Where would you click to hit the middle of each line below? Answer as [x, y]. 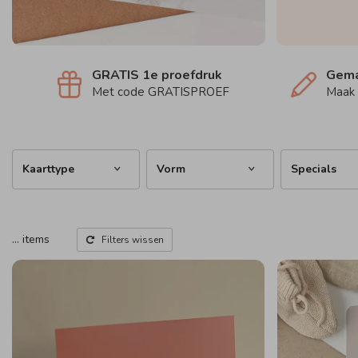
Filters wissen [133, 240]
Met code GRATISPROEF [160, 92]
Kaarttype [48, 169]
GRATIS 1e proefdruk [157, 75]
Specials [314, 169]
